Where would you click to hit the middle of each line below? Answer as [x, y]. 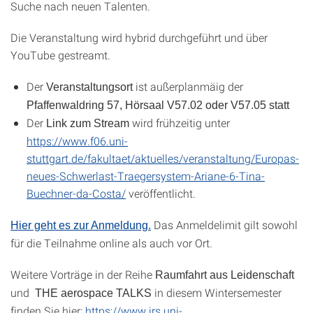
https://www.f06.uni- [77, 141]
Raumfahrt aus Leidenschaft [225, 275]
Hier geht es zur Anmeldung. [81, 225]
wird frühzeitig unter [180, 123]
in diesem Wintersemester [217, 292]
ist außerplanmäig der [188, 86]
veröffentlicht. [161, 193]
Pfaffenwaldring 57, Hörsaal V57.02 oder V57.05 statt [158, 105]
